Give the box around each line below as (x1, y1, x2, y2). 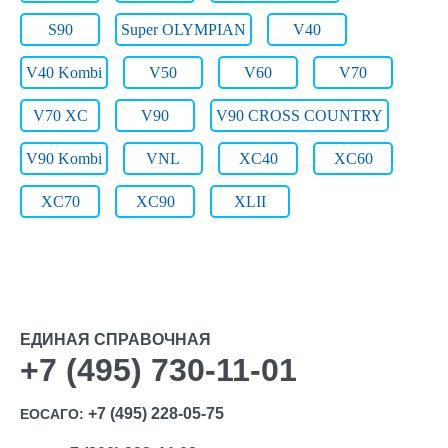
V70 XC (32, 107, 88, 124)
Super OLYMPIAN (121, 21, 246, 38)
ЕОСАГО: (20, 406, 88, 422)
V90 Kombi (26, 150, 102, 167)
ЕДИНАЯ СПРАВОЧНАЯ (20, 331, 211, 348)
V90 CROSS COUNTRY (216, 107, 383, 124)
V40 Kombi (26, 64, 102, 81)
